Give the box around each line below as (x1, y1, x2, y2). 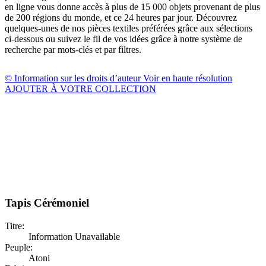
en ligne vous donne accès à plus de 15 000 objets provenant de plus (5, 1, 260, 12)
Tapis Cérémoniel (5, 197, 89, 210)
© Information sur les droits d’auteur (5, 72, 143, 83)
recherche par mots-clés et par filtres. (5, 44, 141, 55)
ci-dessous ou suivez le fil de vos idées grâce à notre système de (5, 33, 242, 44)
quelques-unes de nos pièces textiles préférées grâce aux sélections (5, 23, 252, 33)
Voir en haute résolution (143, 72, 232, 83)
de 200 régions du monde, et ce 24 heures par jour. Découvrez (5, 12, 237, 23)
